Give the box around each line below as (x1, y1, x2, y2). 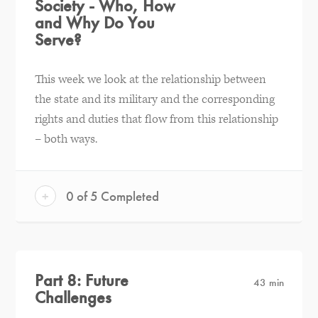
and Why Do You (34, 11, 155, 33)
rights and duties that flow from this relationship (34, 111, 278, 127)
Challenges (34, 286, 111, 309)
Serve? (34, 28, 81, 50)
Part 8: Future (34, 269, 128, 292)
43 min (253, 275, 284, 290)
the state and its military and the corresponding (34, 91, 275, 107)
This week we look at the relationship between (34, 71, 266, 87)
